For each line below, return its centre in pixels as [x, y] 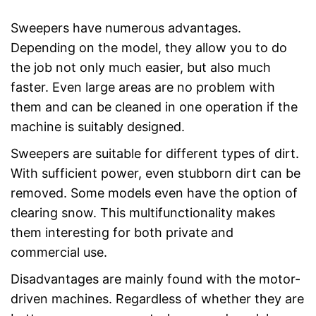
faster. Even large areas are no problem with [143, 87]
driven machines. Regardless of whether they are [157, 298]
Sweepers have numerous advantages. [126, 28]
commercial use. [59, 252]
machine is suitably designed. [98, 126]
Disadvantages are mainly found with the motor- [156, 279]
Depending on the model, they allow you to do [149, 47]
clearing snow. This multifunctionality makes [143, 212]
